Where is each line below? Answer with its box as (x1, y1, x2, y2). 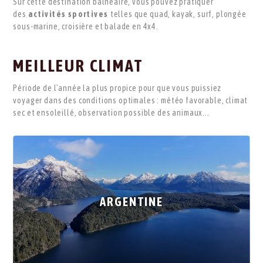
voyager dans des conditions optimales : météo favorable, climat (13, 95, 248, 105)
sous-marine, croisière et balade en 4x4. (13, 21, 159, 31)
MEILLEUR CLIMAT (13, 56, 143, 75)
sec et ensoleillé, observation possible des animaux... (13, 107, 210, 117)
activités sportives (28, 9, 110, 19)
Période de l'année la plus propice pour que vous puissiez (13, 83, 222, 93)
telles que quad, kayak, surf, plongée (110, 9, 247, 19)
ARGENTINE (100, 195, 163, 209)
